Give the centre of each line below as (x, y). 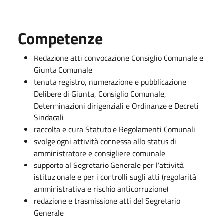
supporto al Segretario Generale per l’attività (109, 165)
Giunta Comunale (63, 70)
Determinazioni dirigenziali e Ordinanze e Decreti (116, 105)
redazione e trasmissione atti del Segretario (107, 200)
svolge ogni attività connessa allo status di (105, 141)
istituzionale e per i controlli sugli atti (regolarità (115, 177)
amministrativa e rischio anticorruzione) (101, 189)
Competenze (60, 38)
